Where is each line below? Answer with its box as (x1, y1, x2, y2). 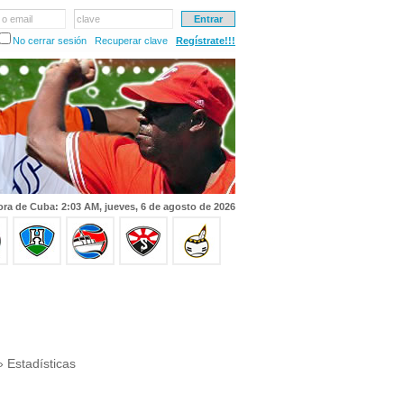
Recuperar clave (95, 35, 168, 46)
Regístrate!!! (176, 35, 235, 46)
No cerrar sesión (13, 35, 87, 46)
